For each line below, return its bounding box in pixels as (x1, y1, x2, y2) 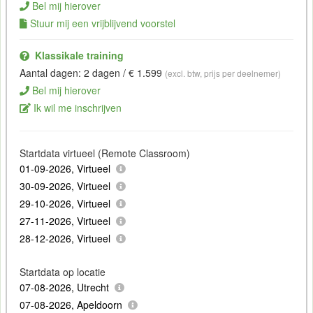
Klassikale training (34, 48, 124, 62)
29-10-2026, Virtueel (19, 196, 110, 210)
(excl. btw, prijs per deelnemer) (164, 66, 281, 79)
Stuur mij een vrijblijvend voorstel (29, 15, 175, 30)
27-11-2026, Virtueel (19, 213, 110, 228)
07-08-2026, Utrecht (19, 279, 109, 294)
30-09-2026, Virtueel (19, 178, 110, 193)
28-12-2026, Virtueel (19, 231, 110, 245)
